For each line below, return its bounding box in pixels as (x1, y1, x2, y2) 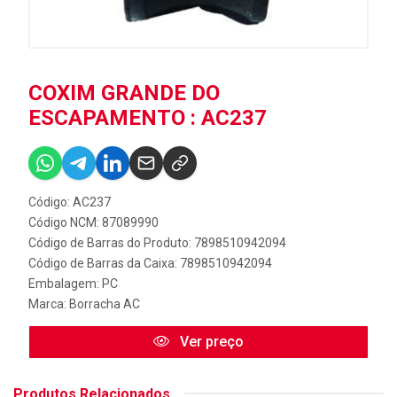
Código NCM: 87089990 (28, 214, 159, 230)
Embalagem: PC (28, 276, 118, 291)
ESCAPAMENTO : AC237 (28, 105, 267, 130)
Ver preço (176, 332, 244, 350)
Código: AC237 (28, 194, 111, 209)
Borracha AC (69, 296, 140, 311)
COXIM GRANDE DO (28, 80, 220, 105)
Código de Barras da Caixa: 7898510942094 (28, 255, 272, 270)
